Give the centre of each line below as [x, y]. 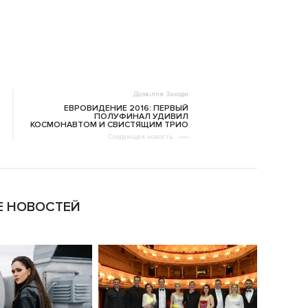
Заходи [177, 94]
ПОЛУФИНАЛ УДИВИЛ [141, 117]
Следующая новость [140, 137]
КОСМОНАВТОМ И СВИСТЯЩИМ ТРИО [109, 125]
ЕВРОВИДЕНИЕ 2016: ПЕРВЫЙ [126, 108]
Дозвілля [148, 94]
